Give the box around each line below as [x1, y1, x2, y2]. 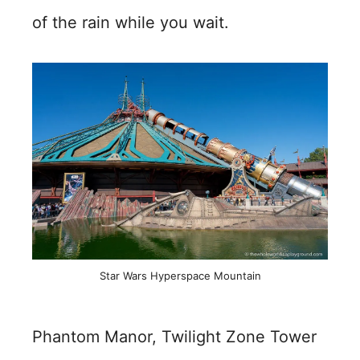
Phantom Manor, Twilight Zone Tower [32, 326, 317, 346]
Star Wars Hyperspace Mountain [99, 268, 261, 282]
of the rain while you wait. [32, 13, 229, 32]
